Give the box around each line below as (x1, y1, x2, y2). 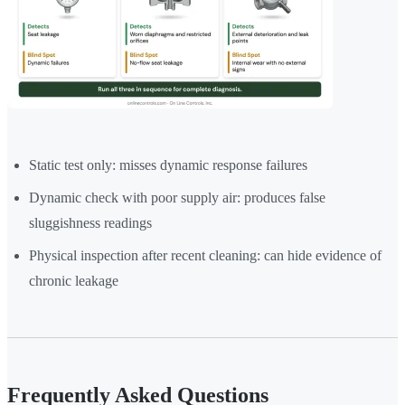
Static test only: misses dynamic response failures (29, 157, 307, 174)
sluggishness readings (29, 215, 152, 231)
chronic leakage (29, 273, 118, 289)
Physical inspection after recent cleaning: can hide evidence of (29, 248, 381, 264)
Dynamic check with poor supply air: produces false (29, 190, 325, 206)
